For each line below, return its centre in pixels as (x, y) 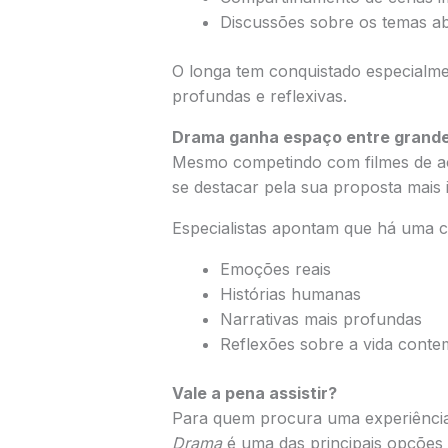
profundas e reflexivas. (259, 95)
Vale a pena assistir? (254, 392)
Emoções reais (275, 268)
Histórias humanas (290, 293)
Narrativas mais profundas (320, 318)
